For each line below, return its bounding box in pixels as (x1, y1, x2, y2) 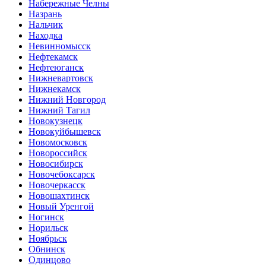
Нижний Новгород (28, 94, 106, 105)
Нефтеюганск (28, 62, 84, 73)
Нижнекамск (28, 84, 81, 94)
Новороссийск (28, 148, 87, 159)
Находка (28, 30, 62, 41)
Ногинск (28, 212, 64, 223)
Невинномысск (28, 41, 91, 52)
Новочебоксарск (28, 169, 95, 180)
